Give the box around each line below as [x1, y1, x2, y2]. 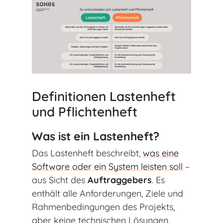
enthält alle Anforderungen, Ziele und [32, 188, 183, 200]
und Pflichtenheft [32, 104, 137, 120]
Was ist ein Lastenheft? [32, 129, 159, 144]
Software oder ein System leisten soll [32, 161, 185, 173]
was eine [143, 147, 179, 159]
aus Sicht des [32, 174, 88, 186]
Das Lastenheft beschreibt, [32, 147, 143, 159]
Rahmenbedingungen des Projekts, [32, 201, 175, 213]
